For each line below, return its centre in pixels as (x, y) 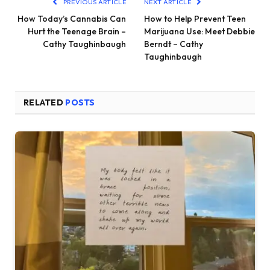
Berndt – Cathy (174, 44)
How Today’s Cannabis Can (72, 19)
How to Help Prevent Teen (195, 19)
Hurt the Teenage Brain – (77, 31)
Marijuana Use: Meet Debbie (199, 31)
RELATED (45, 102)
